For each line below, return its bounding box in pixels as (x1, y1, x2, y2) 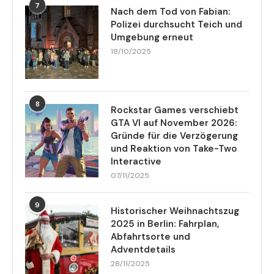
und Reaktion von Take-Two (111, 142, 237, 155)
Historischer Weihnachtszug (111, 204, 239, 217)
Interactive (111, 155, 161, 168)
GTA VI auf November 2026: (111, 116, 237, 129)
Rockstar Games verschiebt (111, 103, 239, 116)
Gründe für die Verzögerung (111, 129, 238, 142)
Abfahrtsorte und (111, 230, 190, 243)
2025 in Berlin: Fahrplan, (111, 217, 219, 230)
